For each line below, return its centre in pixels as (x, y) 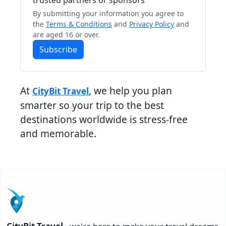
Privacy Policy (152, 24)
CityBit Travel (61, 91)
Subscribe (58, 50)
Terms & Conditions (79, 24)
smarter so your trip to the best (92, 105)
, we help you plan (130, 91)
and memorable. (58, 134)
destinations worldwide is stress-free (104, 120)
